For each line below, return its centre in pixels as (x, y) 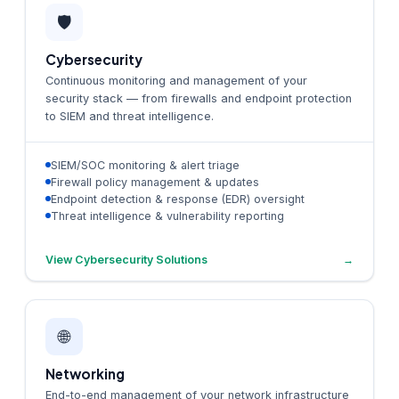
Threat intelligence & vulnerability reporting (167, 216)
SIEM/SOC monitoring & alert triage (145, 165)
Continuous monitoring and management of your (176, 80)
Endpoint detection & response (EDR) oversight (178, 199)
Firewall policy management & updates (155, 182)
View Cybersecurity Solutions (126, 259)
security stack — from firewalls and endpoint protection (199, 98)
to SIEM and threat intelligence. (130, 116)
